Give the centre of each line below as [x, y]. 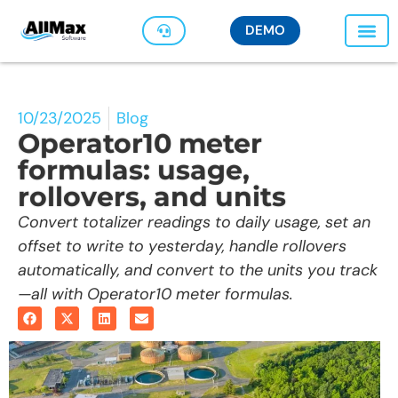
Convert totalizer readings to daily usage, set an [194, 222]
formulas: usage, [134, 170]
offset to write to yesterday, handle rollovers [182, 246]
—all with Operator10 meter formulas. [155, 294]
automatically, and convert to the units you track [198, 270]
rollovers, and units [152, 196]
